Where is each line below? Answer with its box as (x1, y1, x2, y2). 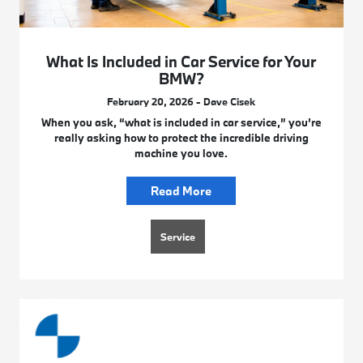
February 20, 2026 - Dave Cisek (107, 94, 256, 108)
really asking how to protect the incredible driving (53, 130, 309, 145)
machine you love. (135, 145, 228, 160)
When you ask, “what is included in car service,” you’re (41, 114, 322, 130)
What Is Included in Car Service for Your (46, 51, 317, 71)
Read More (151, 182, 212, 199)
